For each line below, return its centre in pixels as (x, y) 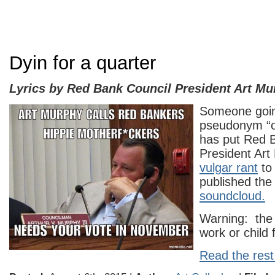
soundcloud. (232, 196)
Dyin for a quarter (83, 63)
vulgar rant (229, 168)
